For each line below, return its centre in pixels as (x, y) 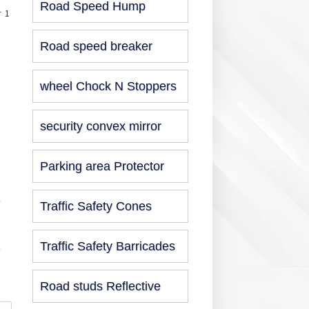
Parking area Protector (102, 166)
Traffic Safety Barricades (108, 246)
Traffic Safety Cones (96, 206)
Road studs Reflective (100, 286)
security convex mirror (101, 126)
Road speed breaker (96, 46)
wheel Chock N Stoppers (108, 86)
